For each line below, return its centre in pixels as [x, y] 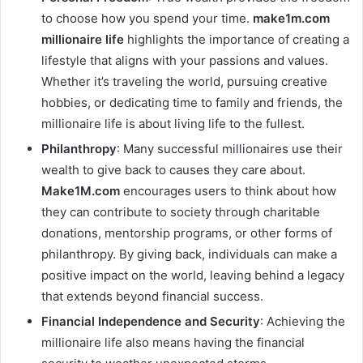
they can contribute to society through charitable [181, 212]
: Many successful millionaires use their [230, 149]
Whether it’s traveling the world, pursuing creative [184, 82]
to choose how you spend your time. [147, 19]
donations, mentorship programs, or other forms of [187, 233]
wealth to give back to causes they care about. [173, 170]
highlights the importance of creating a [237, 40]
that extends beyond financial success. [152, 297]
